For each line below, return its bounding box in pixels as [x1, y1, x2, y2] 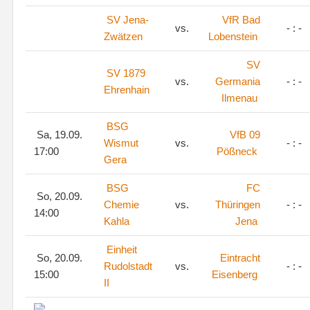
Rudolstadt [104, 260, 152, 272]
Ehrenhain [104, 84, 149, 95]
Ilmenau [221, 92, 257, 104]
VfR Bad [222, 14, 260, 26]
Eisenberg [212, 268, 257, 280]
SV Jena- [107, 14, 149, 26]
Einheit [107, 244, 137, 255]
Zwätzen [104, 30, 143, 42]
